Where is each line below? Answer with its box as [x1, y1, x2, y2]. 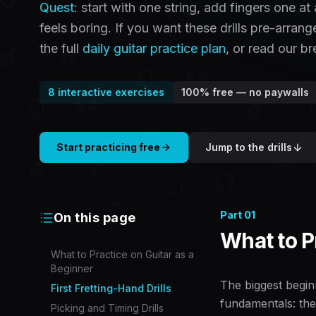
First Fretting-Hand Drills [51, 282, 171, 294]
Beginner [51, 262, 93, 274]
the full [39, 41, 83, 56]
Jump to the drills [205, 141, 292, 153]
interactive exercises [55, 86, 164, 98]
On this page [54, 210, 136, 225]
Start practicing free [56, 141, 160, 153]
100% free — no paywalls [181, 86, 309, 98]
